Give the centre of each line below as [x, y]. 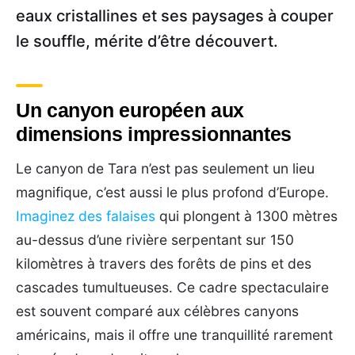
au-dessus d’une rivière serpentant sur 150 [155, 239]
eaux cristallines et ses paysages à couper [175, 15]
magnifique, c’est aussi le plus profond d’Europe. [172, 192]
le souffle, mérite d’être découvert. [147, 41]
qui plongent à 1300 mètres [246, 216]
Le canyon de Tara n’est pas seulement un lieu [165, 168]
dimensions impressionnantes [154, 134]
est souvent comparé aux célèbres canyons [157, 311]
